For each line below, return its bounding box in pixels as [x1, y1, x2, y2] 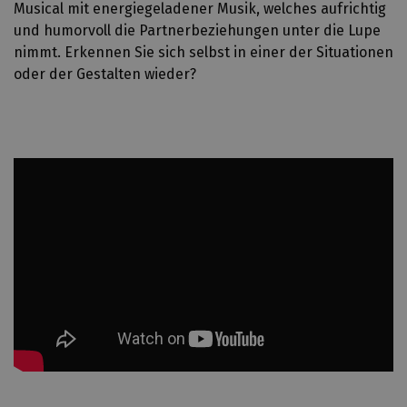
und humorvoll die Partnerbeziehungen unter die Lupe [14, 22, 381, 39]
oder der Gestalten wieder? [14, 65, 196, 83]
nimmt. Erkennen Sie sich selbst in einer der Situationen [14, 44, 393, 61]
